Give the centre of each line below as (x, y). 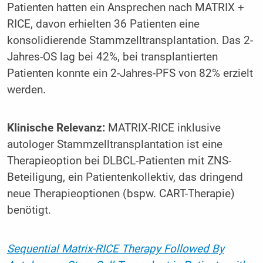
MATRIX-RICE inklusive (163, 128)
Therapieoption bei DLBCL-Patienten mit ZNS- (119, 161)
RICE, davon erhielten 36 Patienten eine (103, 24)
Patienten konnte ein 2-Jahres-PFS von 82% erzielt (130, 73)
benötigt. (29, 210)
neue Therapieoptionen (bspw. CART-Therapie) (121, 194)
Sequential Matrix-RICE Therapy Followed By (115, 249)
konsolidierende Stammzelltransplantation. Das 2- (130, 40)
